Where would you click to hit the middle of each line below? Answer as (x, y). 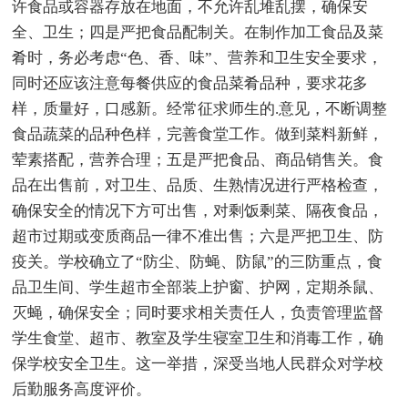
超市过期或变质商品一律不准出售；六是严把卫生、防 (198, 236)
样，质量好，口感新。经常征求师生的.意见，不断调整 (200, 108)
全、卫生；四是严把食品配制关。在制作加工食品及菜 (198, 32)
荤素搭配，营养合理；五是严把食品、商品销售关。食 (198, 159)
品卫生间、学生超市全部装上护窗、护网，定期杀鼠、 (198, 287)
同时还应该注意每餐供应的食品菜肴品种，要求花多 (190, 83)
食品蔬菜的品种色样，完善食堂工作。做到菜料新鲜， (198, 134)
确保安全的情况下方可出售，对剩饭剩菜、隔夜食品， (198, 210)
